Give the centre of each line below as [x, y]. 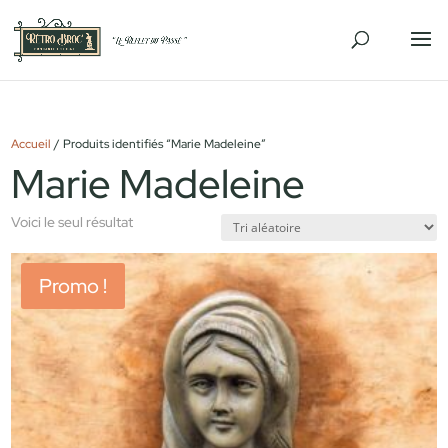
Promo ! [73, 286]
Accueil [31, 144]
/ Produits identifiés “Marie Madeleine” [159, 144]
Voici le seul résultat [72, 222]
